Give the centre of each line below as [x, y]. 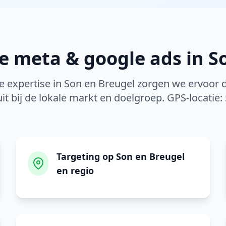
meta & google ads [98, 58]
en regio [75, 171]
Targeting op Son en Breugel [121, 156]
